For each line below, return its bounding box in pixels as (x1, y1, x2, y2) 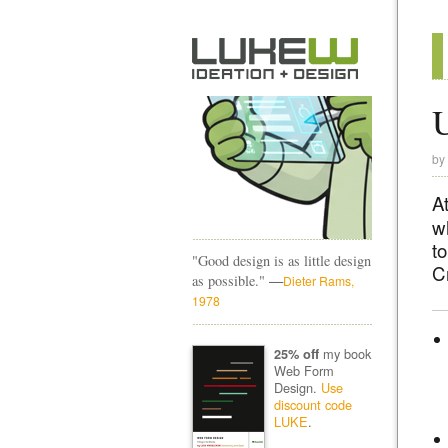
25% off (273, 344, 319, 363)
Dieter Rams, (283, 272, 354, 289)
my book (318, 343, 371, 363)
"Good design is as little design (192, 251, 371, 270)
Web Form (273, 360, 334, 380)
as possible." (192, 271, 269, 290)
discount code (273, 394, 352, 414)
